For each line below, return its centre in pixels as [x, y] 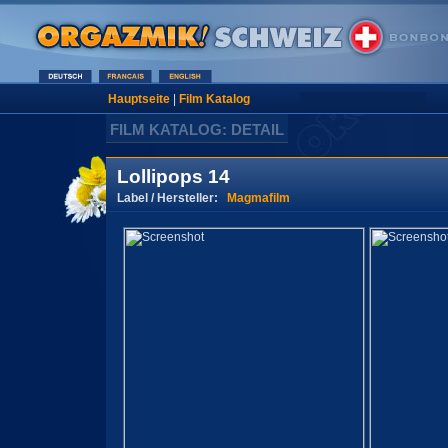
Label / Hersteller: [172, 197]
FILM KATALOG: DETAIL [197, 129]
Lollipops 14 [173, 176]
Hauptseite [138, 99]
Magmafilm [258, 197]
